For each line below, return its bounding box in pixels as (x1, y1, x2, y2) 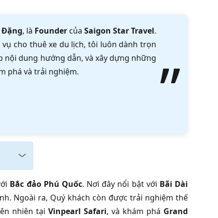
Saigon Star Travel (84, 25, 155, 36)
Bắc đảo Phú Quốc (10, 178, 82, 189)
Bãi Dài (159, 178, 188, 189)
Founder (34, 25, 67, 36)
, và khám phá (107, 205, 163, 217)
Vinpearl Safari (48, 205, 107, 217)
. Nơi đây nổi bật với (82, 178, 160, 189)
